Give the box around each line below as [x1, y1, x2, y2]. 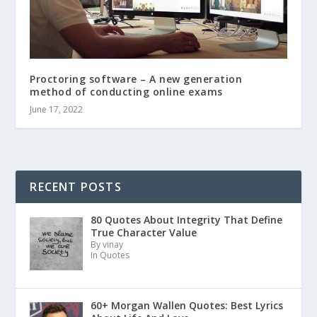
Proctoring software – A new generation [30, 72, 243, 86]
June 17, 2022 [30, 103, 83, 116]
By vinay [90, 238, 123, 251]
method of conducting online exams [30, 85, 223, 99]
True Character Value [90, 226, 197, 240]
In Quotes [90, 249, 129, 262]
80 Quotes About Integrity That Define [90, 213, 282, 227]
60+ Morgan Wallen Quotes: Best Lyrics [90, 299, 283, 313]
